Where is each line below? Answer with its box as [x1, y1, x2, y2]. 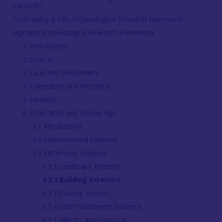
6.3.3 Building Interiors [42, 188, 111, 198]
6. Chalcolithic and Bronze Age [22, 108, 116, 118]
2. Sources [22, 55, 55, 64]
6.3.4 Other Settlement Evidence [42, 202, 141, 212]
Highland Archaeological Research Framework [12, 28, 155, 38]
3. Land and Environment [22, 68, 100, 78]
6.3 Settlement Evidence [32, 148, 107, 158]
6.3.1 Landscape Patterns [42, 162, 120, 171]
